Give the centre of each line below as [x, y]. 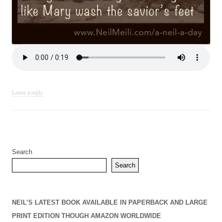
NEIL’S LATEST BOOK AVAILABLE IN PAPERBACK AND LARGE [110, 203]
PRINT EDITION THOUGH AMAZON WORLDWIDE [86, 216]
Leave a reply [28, 93]
